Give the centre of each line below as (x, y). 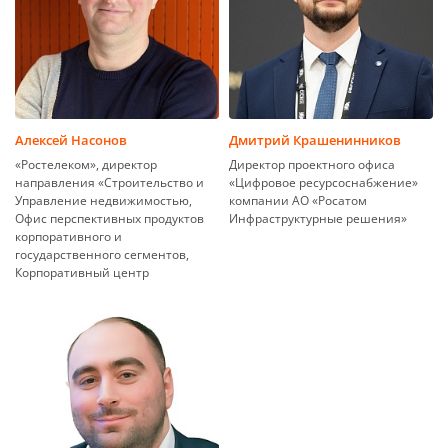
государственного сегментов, (102, 254)
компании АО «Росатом (298, 200)
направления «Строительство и (109, 182)
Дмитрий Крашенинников (315, 139)
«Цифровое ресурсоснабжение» (323, 182)
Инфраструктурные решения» (318, 218)
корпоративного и (68, 236)
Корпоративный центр (82, 272)
